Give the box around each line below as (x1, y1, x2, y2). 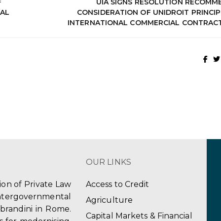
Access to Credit (85, 180, 149, 189)
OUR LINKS (85, 157, 131, 167)
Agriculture (85, 195, 133, 205)
